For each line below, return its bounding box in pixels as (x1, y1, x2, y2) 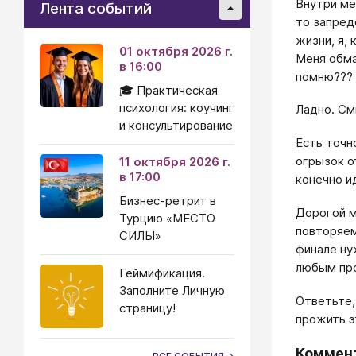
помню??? (296, 68, 353, 84)
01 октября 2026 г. (119, 44, 233, 59)
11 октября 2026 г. (119, 154, 230, 169)
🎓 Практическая (119, 83, 218, 98)
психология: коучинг (119, 100, 234, 115)
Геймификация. (119, 265, 205, 281)
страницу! (119, 300, 176, 315)
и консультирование (119, 118, 233, 133)
